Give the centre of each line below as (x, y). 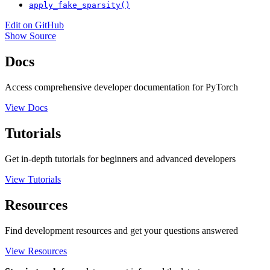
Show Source (30, 36)
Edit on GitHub (34, 25)
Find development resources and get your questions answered (121, 230)
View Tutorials (33, 180)
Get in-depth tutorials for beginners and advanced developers (120, 159)
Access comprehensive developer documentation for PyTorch (121, 87)
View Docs (26, 108)
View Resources (36, 251)
